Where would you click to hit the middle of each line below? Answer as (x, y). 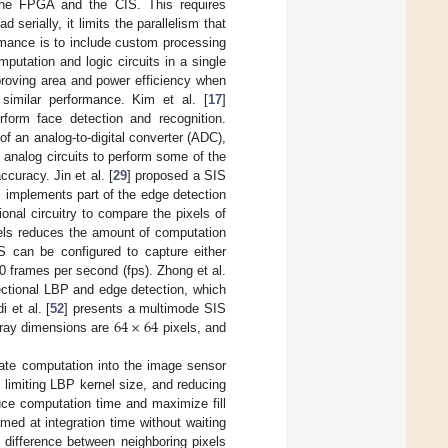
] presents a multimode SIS (145, 308)
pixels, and (192, 327)
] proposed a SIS (177, 175)
